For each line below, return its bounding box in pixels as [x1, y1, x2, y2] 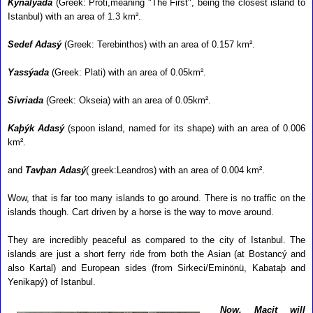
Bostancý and [248, 249, 306, 259]
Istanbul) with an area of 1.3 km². [8, 11, 141, 22]
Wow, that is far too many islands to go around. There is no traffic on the [8, 193, 305, 203]
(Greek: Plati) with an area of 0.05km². [49, 67, 206, 78]
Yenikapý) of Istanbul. [8, 277, 96, 287]
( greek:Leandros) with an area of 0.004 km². [86, 165, 265, 175]
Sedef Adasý [8, 39, 61, 50]
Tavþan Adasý [25, 165, 86, 175]
